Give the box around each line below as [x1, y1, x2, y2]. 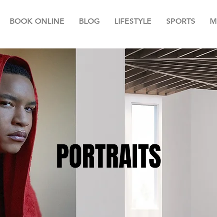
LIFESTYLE [114, 16, 152, 26]
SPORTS [166, 16, 195, 26]
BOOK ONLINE [10, 16, 64, 26]
